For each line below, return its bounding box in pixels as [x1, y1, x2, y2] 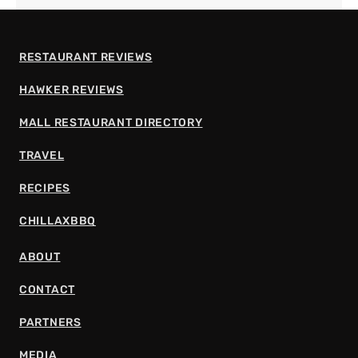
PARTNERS [19, 316, 82, 330]
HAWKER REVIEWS [19, 83, 124, 97]
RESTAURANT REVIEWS [19, 50, 153, 65]
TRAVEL [19, 149, 65, 163]
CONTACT [19, 283, 75, 297]
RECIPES [19, 181, 70, 196]
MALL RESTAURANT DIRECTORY [19, 116, 203, 130]
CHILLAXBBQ [19, 214, 96, 229]
